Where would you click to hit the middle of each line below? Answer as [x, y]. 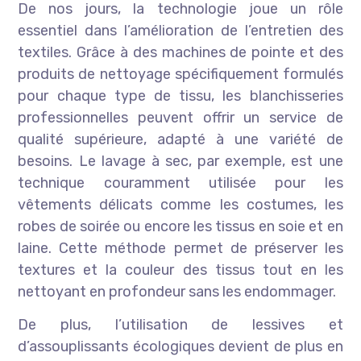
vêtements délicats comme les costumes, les [180, 205]
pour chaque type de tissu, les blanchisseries [180, 96]
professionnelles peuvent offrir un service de [180, 118]
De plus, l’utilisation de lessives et [180, 325]
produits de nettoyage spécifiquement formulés [180, 75]
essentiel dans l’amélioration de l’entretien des [180, 31]
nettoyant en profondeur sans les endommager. [177, 292]
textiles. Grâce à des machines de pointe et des [180, 53]
